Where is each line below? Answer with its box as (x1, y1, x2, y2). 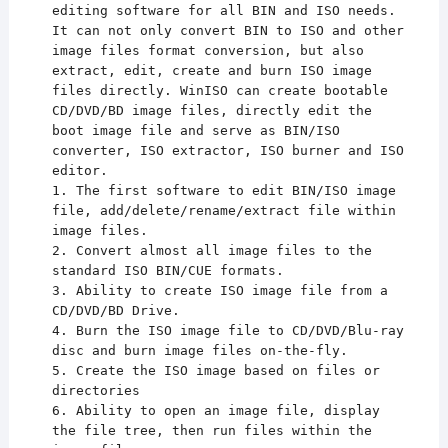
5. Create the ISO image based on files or (51, 363, 380, 379)
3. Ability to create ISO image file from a (51, 283, 388, 299)
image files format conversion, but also (51, 43, 364, 59)
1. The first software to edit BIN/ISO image (51, 183, 396, 199)
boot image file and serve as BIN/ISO (51, 123, 340, 139)
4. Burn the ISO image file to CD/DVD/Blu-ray (51, 323, 404, 339)
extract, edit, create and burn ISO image (51, 63, 372, 79)
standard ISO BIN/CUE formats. (51, 263, 284, 279)
